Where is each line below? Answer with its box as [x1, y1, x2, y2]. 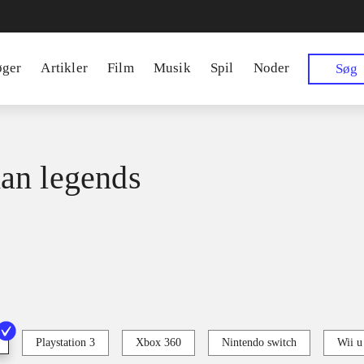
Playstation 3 [36, 336, 95, 349]
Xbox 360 [136, 336, 181, 349]
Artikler [41, 60, 89, 76]
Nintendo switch [222, 336, 297, 349]
